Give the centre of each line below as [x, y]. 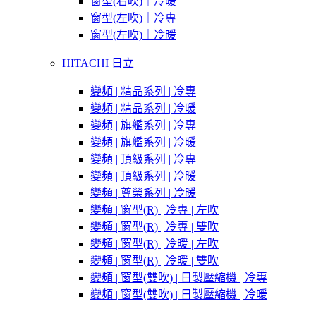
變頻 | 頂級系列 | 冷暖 [143, 176]
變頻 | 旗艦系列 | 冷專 [143, 126]
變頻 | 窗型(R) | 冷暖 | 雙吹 [154, 261]
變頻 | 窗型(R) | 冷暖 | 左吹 [154, 244]
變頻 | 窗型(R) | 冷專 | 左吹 [154, 210]
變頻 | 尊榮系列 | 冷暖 [143, 193]
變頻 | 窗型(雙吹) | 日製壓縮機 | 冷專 [179, 278]
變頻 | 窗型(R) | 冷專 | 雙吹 [154, 227]
